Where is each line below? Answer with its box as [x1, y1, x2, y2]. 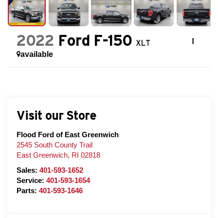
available [20, 50, 53, 59]
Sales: [16, 166, 39, 174]
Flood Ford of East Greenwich [16, 130, 119, 139]
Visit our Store [16, 109, 96, 122]
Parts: [16, 186, 39, 195]
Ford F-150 [57, 33, 132, 49]
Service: [16, 176, 46, 184]
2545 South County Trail [16, 141, 92, 149]
